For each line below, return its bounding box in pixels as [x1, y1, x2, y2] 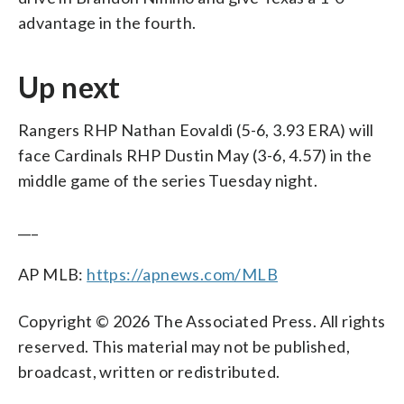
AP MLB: [18, 263, 87, 284]
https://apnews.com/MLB [87, 263, 279, 284]
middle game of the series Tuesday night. [18, 170, 317, 190]
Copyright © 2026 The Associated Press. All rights [18, 310, 386, 331]
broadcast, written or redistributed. [18, 361, 280, 381]
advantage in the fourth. [18, 12, 197, 32]
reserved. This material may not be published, [18, 335, 350, 356]
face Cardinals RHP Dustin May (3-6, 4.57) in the [18, 144, 372, 165]
